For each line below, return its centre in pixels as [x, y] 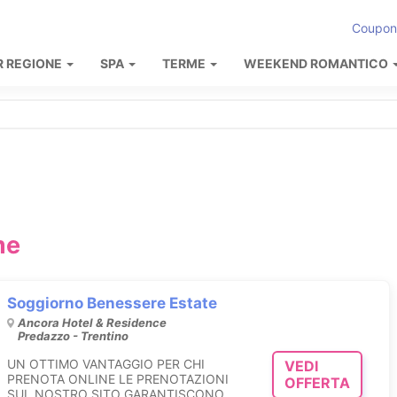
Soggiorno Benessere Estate [113, 303]
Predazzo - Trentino [74, 335]
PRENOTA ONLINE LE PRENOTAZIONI [118, 378]
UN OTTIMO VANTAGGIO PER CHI [106, 363]
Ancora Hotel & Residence [93, 322]
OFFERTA [317, 383]
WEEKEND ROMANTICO [317, 63]
